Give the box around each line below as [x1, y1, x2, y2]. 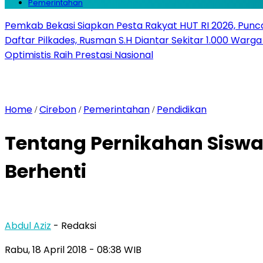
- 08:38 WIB [89, 242, 141, 257]
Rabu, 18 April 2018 [5, 242, 89, 257]
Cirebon [39, 103, 76, 116]
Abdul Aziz [5, 218, 51, 232]
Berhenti [5, 158, 86, 185]
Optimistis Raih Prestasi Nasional [5, 48, 153, 62]
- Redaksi [53, 218, 96, 232]
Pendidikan [157, 103, 207, 116]
